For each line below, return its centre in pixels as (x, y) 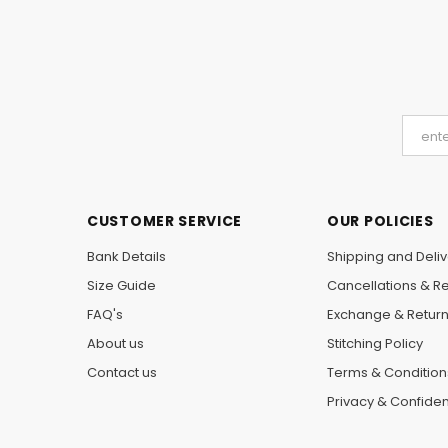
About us (115, 343)
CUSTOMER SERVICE (165, 220)
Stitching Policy (375, 343)
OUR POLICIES (380, 220)
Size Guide (121, 285)
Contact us (122, 372)
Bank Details (126, 256)
